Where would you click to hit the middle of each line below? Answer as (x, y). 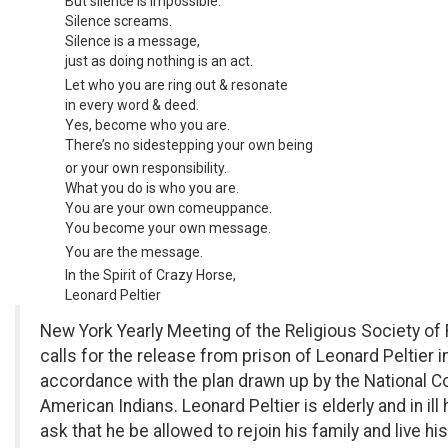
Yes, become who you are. (147, 124)
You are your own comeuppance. (168, 208)
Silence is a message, (132, 41)
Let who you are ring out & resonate (176, 84)
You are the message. (134, 251)
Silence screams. (118, 21)
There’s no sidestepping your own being (189, 144)
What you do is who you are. (152, 188)
